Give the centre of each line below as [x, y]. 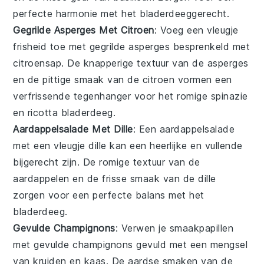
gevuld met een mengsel [190, 244]
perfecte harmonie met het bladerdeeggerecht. [121, 13]
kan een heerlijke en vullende [174, 145]
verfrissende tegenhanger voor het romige [112, 96]
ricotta [43, 112]
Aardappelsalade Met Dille [73, 129]
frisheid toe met [51, 46]
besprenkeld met [210, 46]
